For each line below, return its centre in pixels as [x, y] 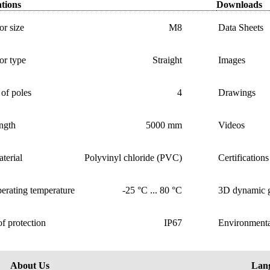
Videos [231, 125]
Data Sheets [240, 28]
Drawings [237, 93]
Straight [167, 60]
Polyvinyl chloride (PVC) [133, 158]
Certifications [243, 158]
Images [231, 60]
